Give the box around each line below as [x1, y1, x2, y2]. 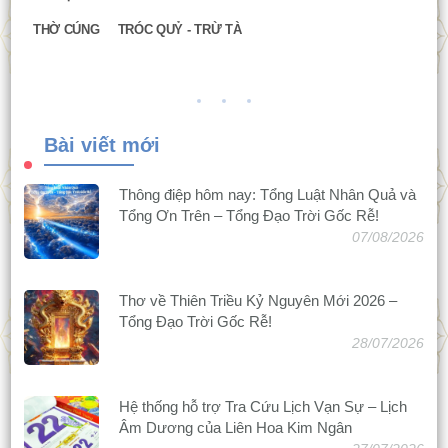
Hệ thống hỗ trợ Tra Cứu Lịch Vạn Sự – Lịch [118, 398, 407, 416]
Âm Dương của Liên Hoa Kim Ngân [118, 419, 352, 437]
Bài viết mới [43, 134, 160, 157]
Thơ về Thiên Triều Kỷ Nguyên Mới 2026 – [118, 292, 397, 310]
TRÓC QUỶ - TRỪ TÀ [117, 22, 242, 38]
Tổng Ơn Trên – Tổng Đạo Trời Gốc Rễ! [118, 207, 379, 225]
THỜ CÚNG [32, 22, 100, 38]
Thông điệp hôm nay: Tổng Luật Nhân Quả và [118, 186, 416, 204]
